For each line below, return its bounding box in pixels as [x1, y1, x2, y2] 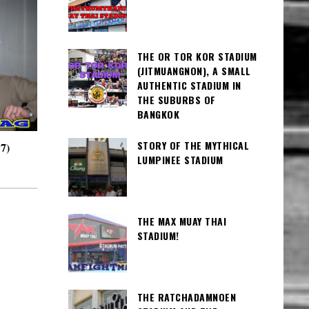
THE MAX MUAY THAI [137, 213, 226, 228]
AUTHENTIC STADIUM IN [137, 78, 241, 93]
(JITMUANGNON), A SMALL [137, 63, 251, 79]
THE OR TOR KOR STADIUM [137, 49, 257, 64]
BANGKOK [137, 107, 179, 122]
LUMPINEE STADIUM [137, 152, 223, 167]
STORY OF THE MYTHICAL [137, 137, 249, 152]
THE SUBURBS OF [137, 92, 216, 108]
